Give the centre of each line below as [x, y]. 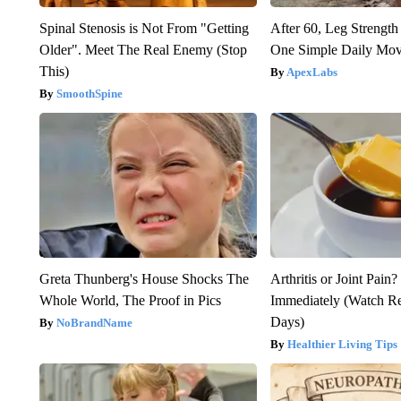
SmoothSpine [89, 94]
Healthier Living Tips [343, 345]
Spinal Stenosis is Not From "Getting [144, 29]
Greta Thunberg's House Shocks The [144, 279]
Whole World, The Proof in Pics [130, 301]
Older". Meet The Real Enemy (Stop [143, 50]
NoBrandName [94, 323]
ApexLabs [312, 73]
